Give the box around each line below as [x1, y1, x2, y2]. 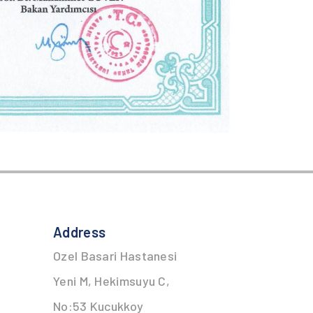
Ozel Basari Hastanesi [53, 248, 177, 264]
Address [53, 224, 106, 241]
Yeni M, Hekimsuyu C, [53, 273, 170, 289]
